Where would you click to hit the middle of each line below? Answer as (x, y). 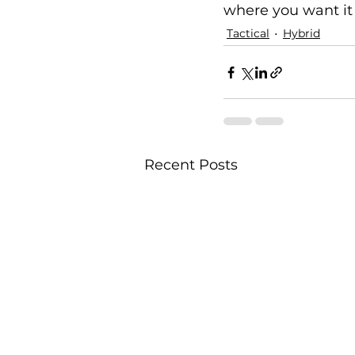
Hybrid (302, 33)
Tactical (248, 33)
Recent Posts (191, 165)
